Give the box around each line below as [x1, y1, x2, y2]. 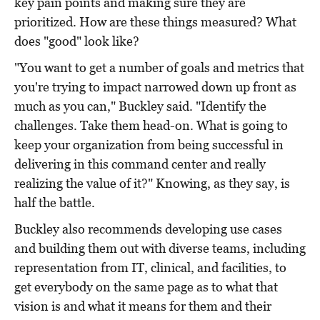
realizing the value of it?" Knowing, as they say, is [14, 176, 290, 191]
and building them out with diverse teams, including [14, 241, 306, 256]
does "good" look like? [14, 34, 139, 49]
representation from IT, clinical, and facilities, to [14, 260, 286, 276]
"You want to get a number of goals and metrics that [14, 60, 304, 76]
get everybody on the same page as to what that [14, 279, 278, 295]
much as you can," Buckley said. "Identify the [14, 99, 266, 114]
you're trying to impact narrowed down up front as [14, 79, 296, 95]
